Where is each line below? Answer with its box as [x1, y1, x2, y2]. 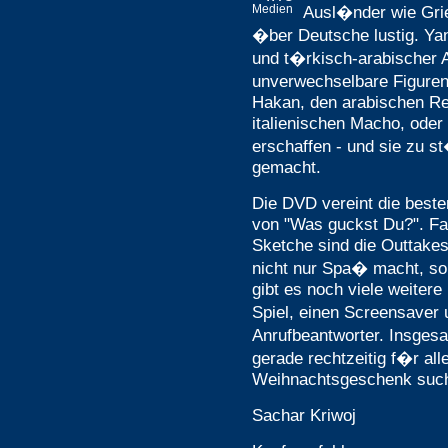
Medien [252, 3, 293, 15]
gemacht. [252, 157, 321, 177]
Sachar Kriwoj [252, 405, 356, 425]
